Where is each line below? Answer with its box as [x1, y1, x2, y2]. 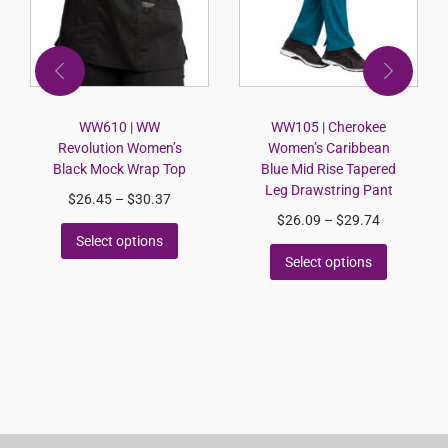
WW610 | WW [79, 119, 160, 135]
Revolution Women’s [57, 140, 182, 156]
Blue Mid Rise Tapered [261, 161, 396, 177]
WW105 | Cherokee [271, 119, 386, 135]
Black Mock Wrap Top [53, 161, 186, 177]
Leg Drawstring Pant [264, 182, 393, 198]
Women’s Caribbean [267, 140, 390, 156]
